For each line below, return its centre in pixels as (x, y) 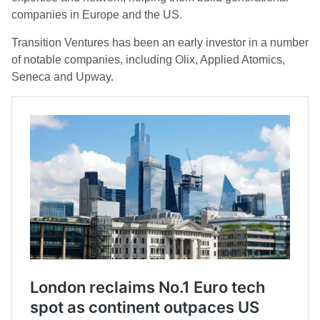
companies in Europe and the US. (97, 15)
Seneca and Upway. (62, 77)
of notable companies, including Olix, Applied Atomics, (148, 60)
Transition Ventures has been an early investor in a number (160, 43)
